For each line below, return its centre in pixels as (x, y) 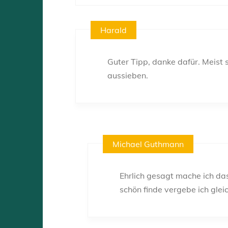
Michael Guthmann (148, 144)
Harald (114, 30)
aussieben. (128, 75)
